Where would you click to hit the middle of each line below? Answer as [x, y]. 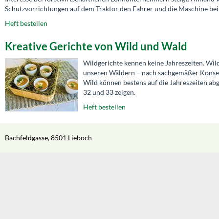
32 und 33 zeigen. [109, 92]
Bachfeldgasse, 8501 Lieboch [48, 137]
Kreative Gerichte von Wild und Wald [96, 46]
